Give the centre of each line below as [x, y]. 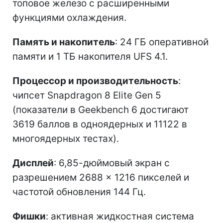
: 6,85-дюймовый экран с [112, 163]
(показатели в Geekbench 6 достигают [101, 110]
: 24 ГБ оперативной [162, 42]
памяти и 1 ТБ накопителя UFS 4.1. [90, 56]
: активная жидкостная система [120, 216]
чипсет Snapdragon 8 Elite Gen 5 [87, 95]
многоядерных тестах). [66, 138]
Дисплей [33, 163]
